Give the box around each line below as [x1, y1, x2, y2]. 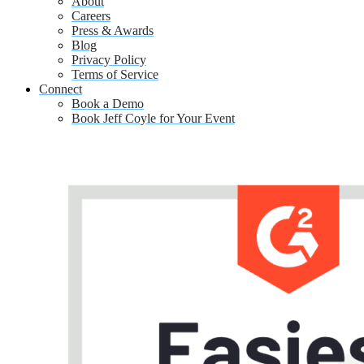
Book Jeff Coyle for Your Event [71, 111, 235, 126]
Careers [71, 9, 110, 24]
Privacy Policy [71, 53, 146, 67]
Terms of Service [71, 67, 158, 82]
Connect [39, 82, 82, 97]
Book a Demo [71, 97, 144, 111]
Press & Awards [71, 24, 154, 38]
